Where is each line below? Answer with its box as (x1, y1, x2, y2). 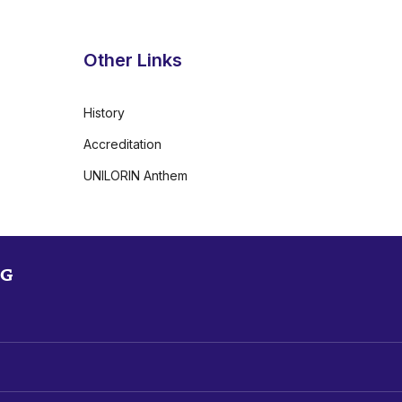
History (83, 105, 125, 121)
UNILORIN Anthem (83, 168, 188, 184)
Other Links (83, 49, 182, 72)
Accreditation (83, 136, 162, 153)
